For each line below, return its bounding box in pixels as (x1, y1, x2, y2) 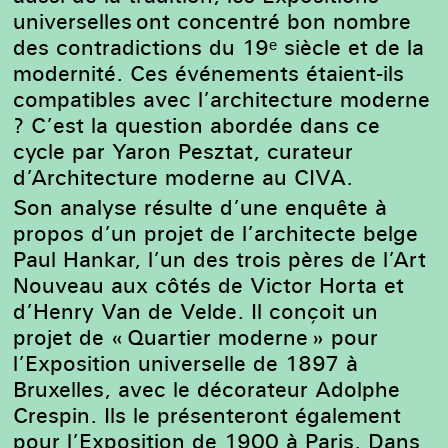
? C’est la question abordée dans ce (13, 110, 381, 139)
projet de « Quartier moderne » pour (13, 323, 379, 352)
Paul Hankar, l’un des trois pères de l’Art (13, 245, 427, 274)
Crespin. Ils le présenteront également (13, 401, 402, 430)
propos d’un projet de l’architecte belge (13, 219, 419, 248)
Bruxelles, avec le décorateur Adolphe (13, 375, 401, 404)
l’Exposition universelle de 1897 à (13, 349, 359, 378)
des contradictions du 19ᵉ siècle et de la (13, 32, 425, 61)
